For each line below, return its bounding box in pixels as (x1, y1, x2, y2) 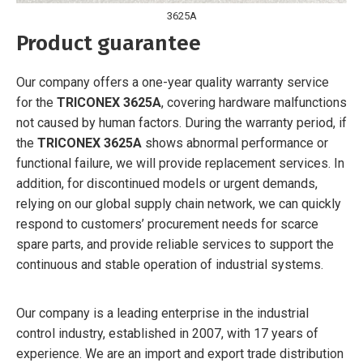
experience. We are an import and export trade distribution (16, 345, 344, 361)
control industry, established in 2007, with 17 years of (16, 325, 318, 341)
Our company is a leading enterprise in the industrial (16, 305, 309, 321)
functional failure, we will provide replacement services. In (16, 155, 344, 171)
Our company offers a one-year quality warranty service (16, 74, 329, 90)
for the (16, 94, 57, 110)
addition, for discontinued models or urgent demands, (16, 175, 318, 191)
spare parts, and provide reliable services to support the (16, 236, 334, 252)
